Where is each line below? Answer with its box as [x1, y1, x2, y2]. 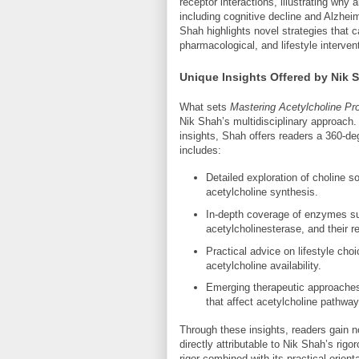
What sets [179, 100, 230, 113]
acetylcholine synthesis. [205, 186, 318, 199]
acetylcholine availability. [205, 259, 321, 272]
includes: [179, 143, 221, 156]
